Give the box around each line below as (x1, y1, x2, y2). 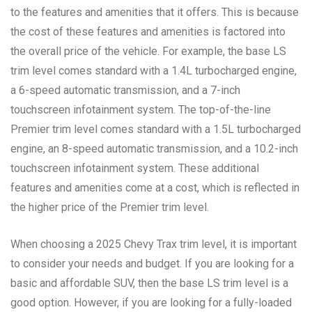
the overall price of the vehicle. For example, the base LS (10, 44, 286, 58)
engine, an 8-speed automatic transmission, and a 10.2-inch (10, 141, 298, 155)
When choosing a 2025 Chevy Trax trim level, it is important (10, 237, 297, 251)
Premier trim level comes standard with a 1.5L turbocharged (10, 122, 301, 136)
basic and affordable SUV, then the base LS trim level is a (10, 276, 288, 290)
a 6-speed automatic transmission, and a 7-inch (10, 83, 240, 97)
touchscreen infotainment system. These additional (10, 161, 259, 175)
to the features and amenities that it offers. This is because (10, 5, 299, 19)
